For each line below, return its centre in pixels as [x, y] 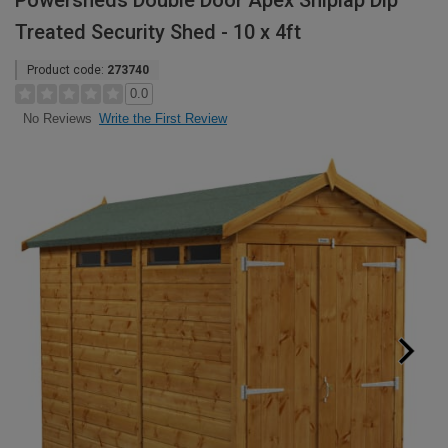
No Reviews [57, 119]
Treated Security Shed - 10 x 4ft [158, 32]
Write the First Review [163, 118]
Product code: [67, 70]
